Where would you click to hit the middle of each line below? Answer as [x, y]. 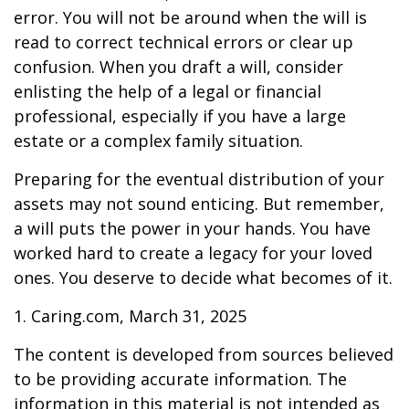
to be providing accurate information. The [180, 379]
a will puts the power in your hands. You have [192, 228]
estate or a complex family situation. [158, 141]
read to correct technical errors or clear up [184, 42]
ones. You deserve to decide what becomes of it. [203, 278]
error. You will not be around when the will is [190, 17]
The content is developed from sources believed [204, 354]
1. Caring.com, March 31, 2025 [130, 316]
